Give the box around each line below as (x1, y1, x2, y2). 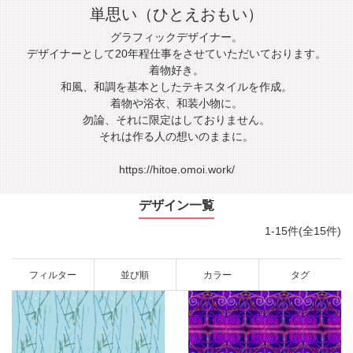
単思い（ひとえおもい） (90, 6, 263, 23)
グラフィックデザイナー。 (110, 31, 243, 43)
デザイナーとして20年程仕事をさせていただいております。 (27, 47, 326, 60)
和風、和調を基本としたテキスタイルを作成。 (61, 80, 292, 93)
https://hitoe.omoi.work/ (118, 163, 235, 176)
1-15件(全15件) (265, 225, 341, 237)
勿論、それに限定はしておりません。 (83, 113, 270, 126)
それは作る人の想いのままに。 (99, 130, 254, 143)
